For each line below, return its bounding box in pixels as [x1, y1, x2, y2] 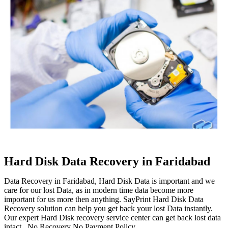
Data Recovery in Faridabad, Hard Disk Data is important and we [4, 176, 215, 185]
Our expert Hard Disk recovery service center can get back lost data [4, 213, 221, 222]
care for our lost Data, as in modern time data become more [4, 185, 193, 194]
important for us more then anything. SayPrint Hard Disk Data [4, 194, 204, 204]
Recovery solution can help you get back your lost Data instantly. [4, 204, 213, 213]
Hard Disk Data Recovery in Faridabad [4, 154, 210, 168]
